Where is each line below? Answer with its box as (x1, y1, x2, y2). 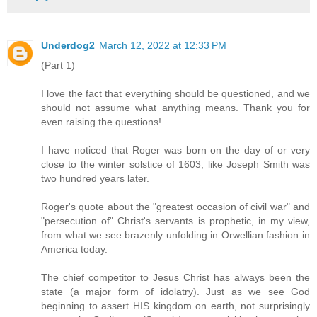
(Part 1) (41, 59, 75, 71)
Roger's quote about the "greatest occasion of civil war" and (41, 201, 310, 213)
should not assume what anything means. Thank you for (41, 102, 310, 114)
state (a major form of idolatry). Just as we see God (41, 286, 310, 298)
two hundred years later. (41, 173, 149, 185)
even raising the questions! (41, 116, 161, 128)
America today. (41, 243, 108, 255)
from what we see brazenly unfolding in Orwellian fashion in (41, 229, 310, 241)
